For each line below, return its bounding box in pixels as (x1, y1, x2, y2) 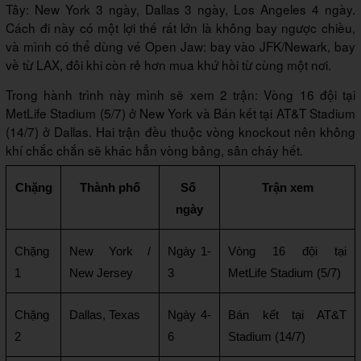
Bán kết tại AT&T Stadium (213, 104, 356, 122)
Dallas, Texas (69, 309, 140, 322)
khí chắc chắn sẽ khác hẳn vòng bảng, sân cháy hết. (6, 141, 303, 160)
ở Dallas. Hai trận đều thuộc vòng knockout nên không (39, 122, 355, 141)
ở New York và (125, 104, 214, 122)
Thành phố (80, 181, 140, 195)
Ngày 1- (168, 245, 211, 259)
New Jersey (69, 267, 133, 280)
